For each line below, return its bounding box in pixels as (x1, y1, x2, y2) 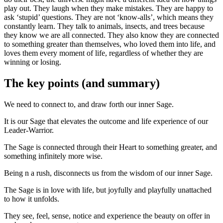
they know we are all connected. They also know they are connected (4, 31, 219, 40)
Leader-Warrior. (4, 126, 54, 135)
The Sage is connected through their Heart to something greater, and (4, 143, 217, 152)
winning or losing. (4, 58, 61, 67)
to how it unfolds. (4, 195, 59, 204)
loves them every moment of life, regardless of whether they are (4, 49, 203, 58)
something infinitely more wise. (4, 152, 103, 161)
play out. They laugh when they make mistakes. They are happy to (4, 4, 213, 13)
